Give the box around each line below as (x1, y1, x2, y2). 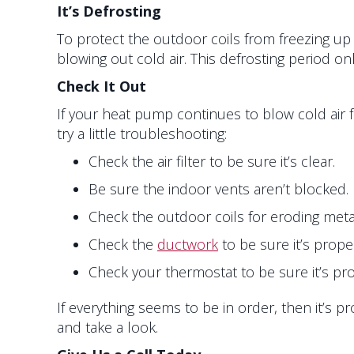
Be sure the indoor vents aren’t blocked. (88, 179, 348, 199)
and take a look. (57, 318, 158, 337)
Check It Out (57, 77, 146, 96)
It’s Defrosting (57, 2, 161, 21)
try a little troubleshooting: (57, 124, 227, 144)
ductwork (157, 235, 218, 254)
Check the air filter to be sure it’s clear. (88, 152, 335, 171)
